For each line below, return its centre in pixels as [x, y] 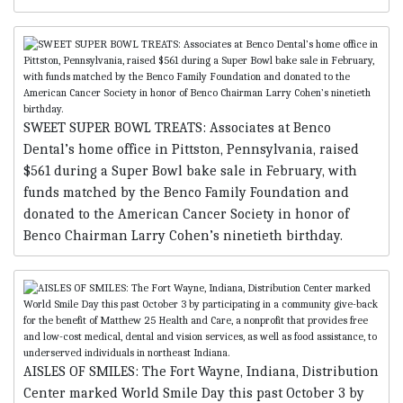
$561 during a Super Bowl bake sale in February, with [190, 171]
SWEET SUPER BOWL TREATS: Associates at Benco [177, 128]
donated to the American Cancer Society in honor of [186, 215]
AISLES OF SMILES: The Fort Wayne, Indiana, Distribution [201, 372]
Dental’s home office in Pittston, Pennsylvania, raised [191, 150]
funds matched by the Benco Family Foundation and [186, 193]
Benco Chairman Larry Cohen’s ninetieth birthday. [183, 236]
